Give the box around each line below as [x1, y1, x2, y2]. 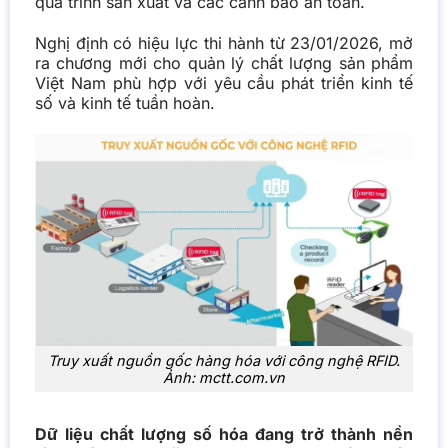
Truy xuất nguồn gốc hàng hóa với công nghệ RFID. [48, 352, 400, 370]
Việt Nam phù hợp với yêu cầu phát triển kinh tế [34, 72, 414, 93]
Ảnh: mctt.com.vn [163, 369, 285, 387]
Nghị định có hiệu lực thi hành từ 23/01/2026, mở [34, 32, 414, 53]
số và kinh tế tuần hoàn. [34, 92, 215, 113]
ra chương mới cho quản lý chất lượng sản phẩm [34, 52, 414, 73]
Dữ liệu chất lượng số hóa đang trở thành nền [34, 423, 414, 444]
